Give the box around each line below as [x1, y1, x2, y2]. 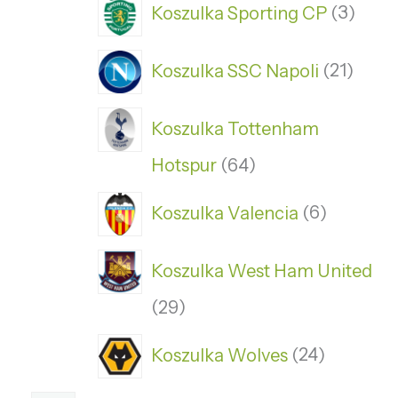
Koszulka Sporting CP [151, 2, 327, 24]
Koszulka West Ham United [151, 259, 372, 282]
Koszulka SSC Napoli [151, 60, 319, 82]
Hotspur [151, 155, 217, 177]
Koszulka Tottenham [151, 117, 319, 139]
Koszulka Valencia [151, 202, 298, 224]
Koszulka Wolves [151, 344, 288, 366]
